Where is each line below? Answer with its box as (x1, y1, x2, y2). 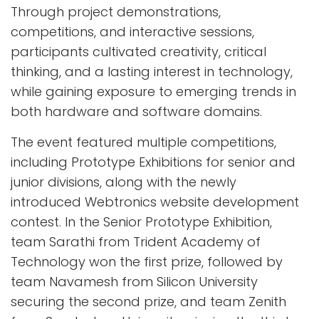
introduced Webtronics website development (11, 192, 299, 211)
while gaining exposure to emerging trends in (11, 82, 296, 100)
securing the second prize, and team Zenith (11, 292, 286, 310)
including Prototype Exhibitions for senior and (11, 152, 296, 171)
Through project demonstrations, (11, 2, 221, 21)
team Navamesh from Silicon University (11, 272, 258, 291)
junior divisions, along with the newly (11, 172, 236, 191)
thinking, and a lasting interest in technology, (11, 62, 293, 80)
